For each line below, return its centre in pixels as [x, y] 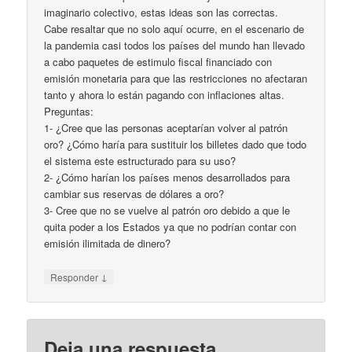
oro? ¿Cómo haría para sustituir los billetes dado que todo [176, 145]
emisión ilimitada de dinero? [108, 244]
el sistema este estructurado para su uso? [140, 161]
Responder [76, 277]
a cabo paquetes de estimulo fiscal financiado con [158, 62]
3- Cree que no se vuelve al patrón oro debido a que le [167, 211]
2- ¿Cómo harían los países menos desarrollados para [167, 178]
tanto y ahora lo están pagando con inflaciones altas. [165, 95]
